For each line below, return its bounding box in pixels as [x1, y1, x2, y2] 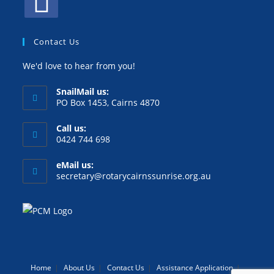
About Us [64, 262, 95, 273]
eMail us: [56, 158, 94, 171]
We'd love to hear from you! [23, 59, 136, 72]
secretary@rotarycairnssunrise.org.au [56, 169, 212, 182]
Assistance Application [157, 262, 233, 273]
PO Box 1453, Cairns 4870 [56, 96, 160, 108]
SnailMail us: [56, 85, 109, 97]
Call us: [56, 122, 87, 134]
